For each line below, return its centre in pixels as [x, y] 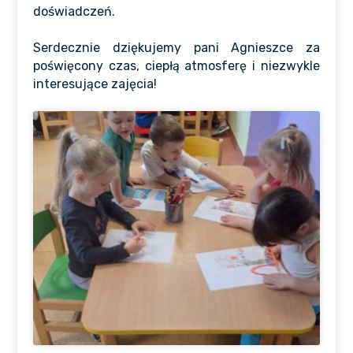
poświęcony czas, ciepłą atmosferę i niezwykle [176, 66]
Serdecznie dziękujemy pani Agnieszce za [176, 48]
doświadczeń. [74, 11]
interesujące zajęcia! [97, 84]
